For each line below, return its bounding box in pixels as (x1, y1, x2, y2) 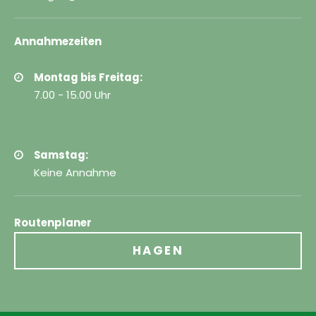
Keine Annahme (33, 165, 116, 181)
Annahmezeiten (14, 34, 102, 49)
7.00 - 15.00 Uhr (33, 87, 111, 103)
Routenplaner (14, 215, 92, 231)
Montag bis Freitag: (33, 70, 142, 85)
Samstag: (33, 147, 88, 163)
